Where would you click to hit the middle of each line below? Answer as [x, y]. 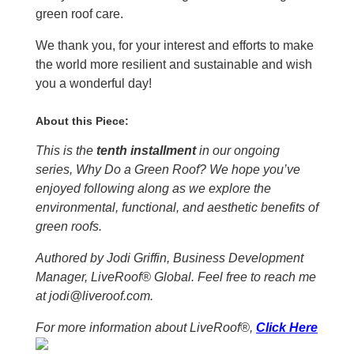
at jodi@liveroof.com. [94, 296]
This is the [64, 150]
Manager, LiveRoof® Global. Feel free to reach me [175, 277]
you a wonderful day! [93, 83]
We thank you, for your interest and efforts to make [174, 45]
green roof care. [79, 13]
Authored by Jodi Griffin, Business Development [169, 258]
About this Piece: [82, 121]
